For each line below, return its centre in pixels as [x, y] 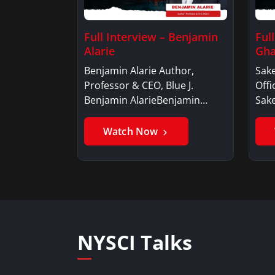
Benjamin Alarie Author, [139, 70]
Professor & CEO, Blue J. [139, 85]
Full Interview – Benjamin [151, 37]
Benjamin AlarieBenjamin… [146, 100]
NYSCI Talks [135, 242]
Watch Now [132, 131]
